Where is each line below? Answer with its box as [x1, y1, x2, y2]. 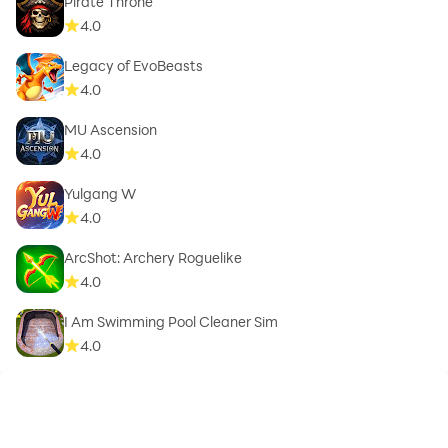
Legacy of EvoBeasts [64, 55, 203, 75]
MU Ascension [64, 119, 157, 139]
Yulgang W [64, 183, 136, 203]
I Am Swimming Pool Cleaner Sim [64, 311, 278, 331]
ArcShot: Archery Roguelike [64, 247, 242, 267]
